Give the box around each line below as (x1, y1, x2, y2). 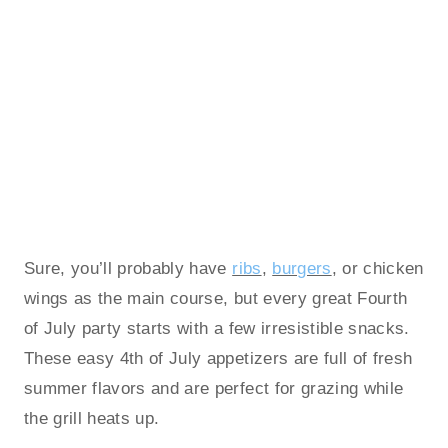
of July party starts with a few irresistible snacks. (24, 319, 410, 339)
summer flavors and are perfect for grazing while (24, 379, 404, 399)
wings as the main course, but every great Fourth (24, 289, 408, 309)
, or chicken (331, 259, 424, 279)
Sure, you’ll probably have (24, 259, 233, 279)
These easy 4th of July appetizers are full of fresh (24, 349, 413, 369)
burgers (272, 259, 332, 279)
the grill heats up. (24, 409, 160, 429)
